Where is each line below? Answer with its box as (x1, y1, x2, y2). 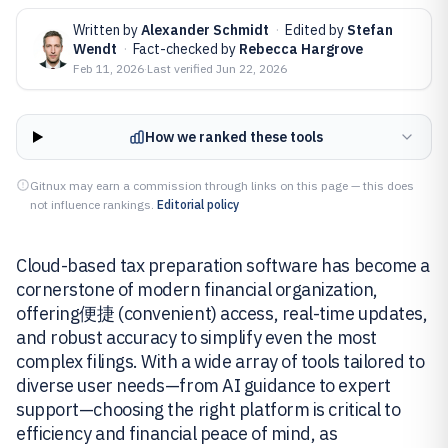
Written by (73, 21, 141, 39)
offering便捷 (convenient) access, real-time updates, (16, 302, 428, 325)
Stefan (347, 21, 393, 39)
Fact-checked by (133, 40, 239, 58)
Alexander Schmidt (141, 21, 269, 39)
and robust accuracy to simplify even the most (16, 326, 377, 349)
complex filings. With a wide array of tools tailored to (16, 350, 425, 373)
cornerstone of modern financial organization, (16, 278, 378, 301)
